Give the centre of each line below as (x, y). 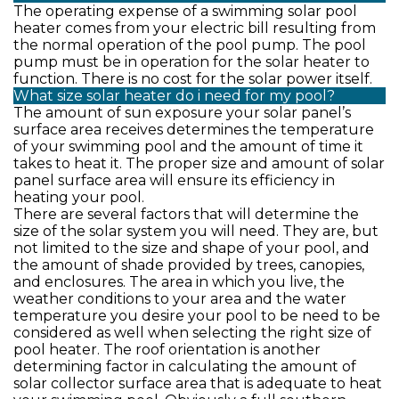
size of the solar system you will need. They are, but (196, 231)
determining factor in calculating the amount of (185, 366)
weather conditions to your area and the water (180, 299)
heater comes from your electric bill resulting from (195, 28)
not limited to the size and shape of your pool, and (191, 248)
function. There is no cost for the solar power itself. (193, 79)
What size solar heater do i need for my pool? (174, 96)
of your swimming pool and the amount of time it (188, 147)
